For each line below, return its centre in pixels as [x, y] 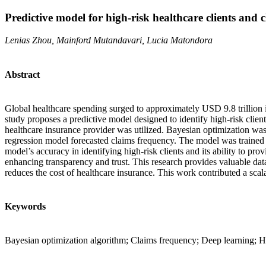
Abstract [22, 74]
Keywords [25, 207]
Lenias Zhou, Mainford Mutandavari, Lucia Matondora [109, 40]
